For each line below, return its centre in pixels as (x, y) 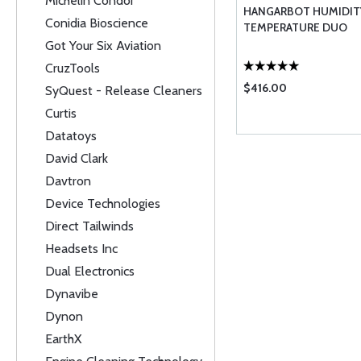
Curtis (61, 113)
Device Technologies (103, 203)
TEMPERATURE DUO (295, 27)
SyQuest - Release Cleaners (124, 91)
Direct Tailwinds (89, 226)
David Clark (77, 158)
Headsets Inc (81, 249)
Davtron (68, 181)
